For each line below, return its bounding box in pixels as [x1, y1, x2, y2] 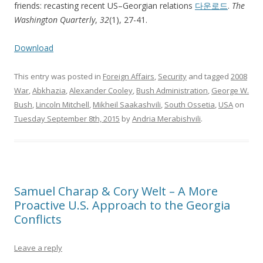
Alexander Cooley [69, 85, 133, 96]
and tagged [187, 71, 231, 82]
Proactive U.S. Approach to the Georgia [14, 197, 230, 214]
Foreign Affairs [103, 71, 154, 82]
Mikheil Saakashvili [93, 99, 161, 110]
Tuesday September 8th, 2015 [14, 113, 120, 124]
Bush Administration [136, 85, 208, 96]
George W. [211, 85, 249, 96]
